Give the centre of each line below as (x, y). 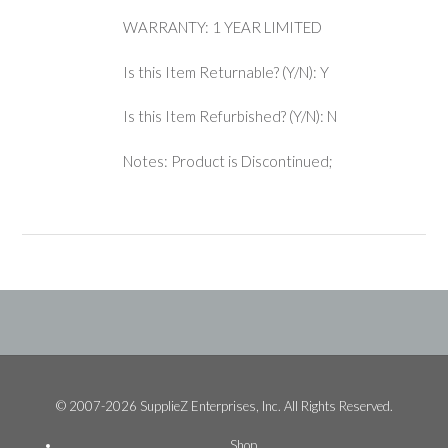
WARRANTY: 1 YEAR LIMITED (222, 27)
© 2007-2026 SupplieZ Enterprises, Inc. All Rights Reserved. (224, 406)
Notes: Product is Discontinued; (227, 160)
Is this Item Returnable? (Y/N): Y (225, 71)
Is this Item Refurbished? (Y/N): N (229, 116)
